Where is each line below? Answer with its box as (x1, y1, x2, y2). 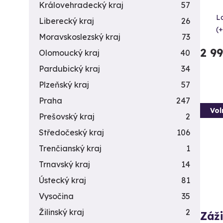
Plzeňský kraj (39, 80, 89, 90)
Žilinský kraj (39, 207, 84, 217)
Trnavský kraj (39, 159, 90, 169)
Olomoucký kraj (39, 48, 100, 58)
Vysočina (39, 191, 74, 201)
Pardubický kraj (39, 64, 100, 74)
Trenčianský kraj (39, 143, 102, 153)
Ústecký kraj (39, 175, 86, 185)
